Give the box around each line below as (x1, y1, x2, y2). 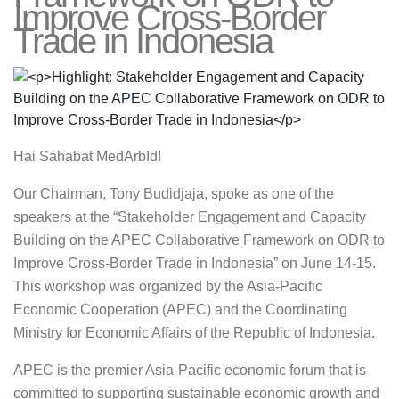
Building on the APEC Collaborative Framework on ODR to (13, 232, 385, 248)
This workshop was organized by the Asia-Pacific (13, 279, 322, 294)
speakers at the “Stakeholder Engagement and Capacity (13, 209, 366, 224)
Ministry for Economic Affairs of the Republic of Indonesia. (13, 325, 375, 340)
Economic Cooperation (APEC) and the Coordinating (13, 302, 347, 317)
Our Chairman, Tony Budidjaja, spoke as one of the (13, 186, 334, 201)
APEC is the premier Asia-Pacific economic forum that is (13, 362, 366, 378)
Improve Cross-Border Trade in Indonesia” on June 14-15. (13, 256, 376, 271)
